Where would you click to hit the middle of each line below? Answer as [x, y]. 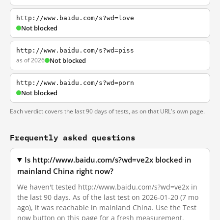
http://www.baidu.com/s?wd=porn [75, 83]
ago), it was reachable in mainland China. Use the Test [107, 207]
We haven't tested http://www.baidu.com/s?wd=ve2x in [107, 187]
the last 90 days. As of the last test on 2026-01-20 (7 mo [108, 197]
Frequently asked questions [73, 137]
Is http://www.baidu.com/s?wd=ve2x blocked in [108, 160]
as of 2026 [30, 60]
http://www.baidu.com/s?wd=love [75, 18]
